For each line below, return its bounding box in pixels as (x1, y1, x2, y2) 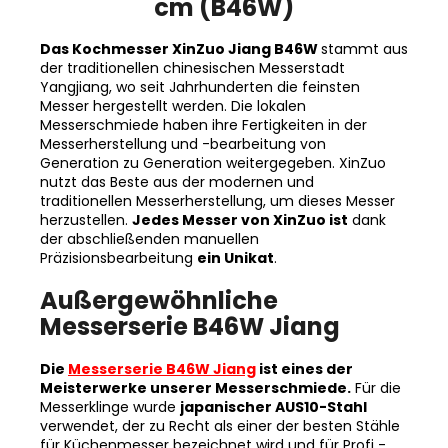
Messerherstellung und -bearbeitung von (40, 111, 326, 132)
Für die (351, 355, 401, 376)
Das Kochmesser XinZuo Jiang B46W (40, 16, 318, 37)
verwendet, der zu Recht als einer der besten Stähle (40, 393, 400, 414)
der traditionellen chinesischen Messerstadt (40, 35, 345, 56)
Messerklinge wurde (40, 374, 180, 395)
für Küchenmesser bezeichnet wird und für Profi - (40, 412, 386, 433)
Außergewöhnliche (40, 261, 278, 295)
